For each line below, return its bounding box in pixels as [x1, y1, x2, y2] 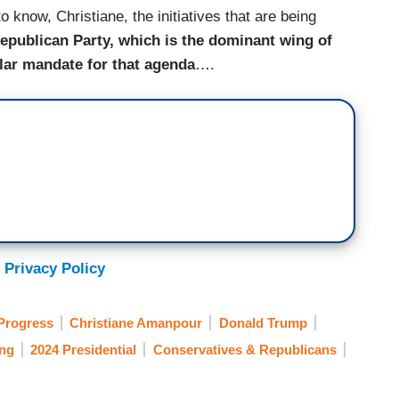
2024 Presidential [30, 342, 136, 358]
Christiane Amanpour [69, 314, 202, 330]
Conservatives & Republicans [152, 342, 337, 358]
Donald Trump [218, 314, 307, 330]
